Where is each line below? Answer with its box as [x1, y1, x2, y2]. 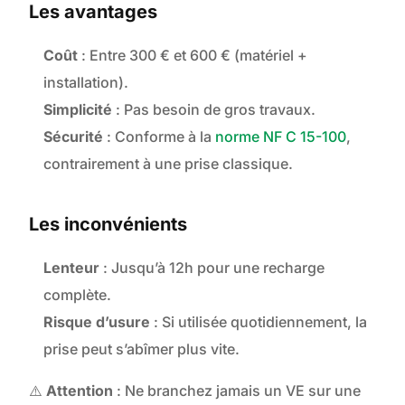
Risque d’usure [43, 313, 151, 332]
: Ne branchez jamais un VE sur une [113, 381, 362, 400]
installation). [43, 73, 129, 92]
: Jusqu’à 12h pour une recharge [99, 259, 325, 278]
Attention [46, 381, 114, 400]
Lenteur [43, 259, 100, 278]
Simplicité [43, 100, 113, 119]
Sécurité [43, 127, 104, 146]
